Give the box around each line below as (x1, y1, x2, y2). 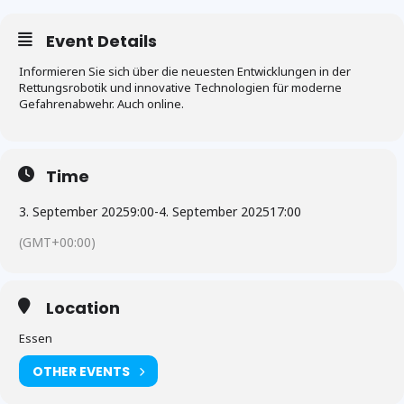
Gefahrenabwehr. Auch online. (19, 96, 184, 113)
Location (46, 297, 120, 320)
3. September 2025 (19, 203, 130, 221)
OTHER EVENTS (32, 362, 130, 381)
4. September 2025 (159, 203, 270, 221)
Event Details (46, 30, 157, 53)
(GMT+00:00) (19, 234, 96, 252)
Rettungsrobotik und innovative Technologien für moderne (19, 79, 342, 96)
